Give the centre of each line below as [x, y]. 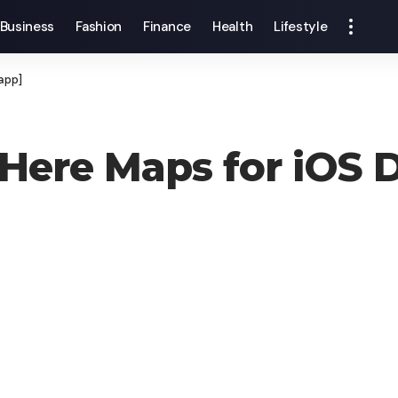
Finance [167, 27]
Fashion [99, 27]
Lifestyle [301, 27]
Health [233, 27]
